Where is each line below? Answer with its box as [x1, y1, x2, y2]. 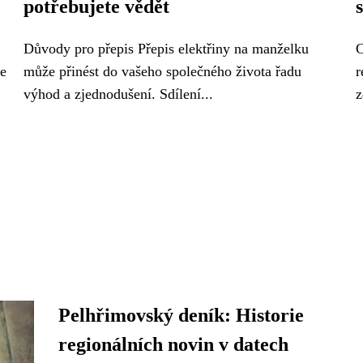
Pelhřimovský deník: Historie [58, 305, 304, 326]
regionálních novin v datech [58, 334, 288, 355]
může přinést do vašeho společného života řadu [23, 63, 301, 79]
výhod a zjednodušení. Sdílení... [23, 86, 213, 102]
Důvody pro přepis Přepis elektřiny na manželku [23, 41, 309, 57]
